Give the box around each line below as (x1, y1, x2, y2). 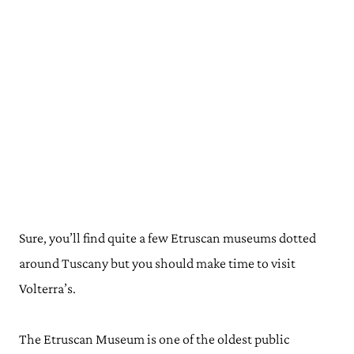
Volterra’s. (19, 280, 78, 296)
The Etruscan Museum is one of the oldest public (19, 330, 289, 347)
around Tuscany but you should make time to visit (19, 254, 296, 271)
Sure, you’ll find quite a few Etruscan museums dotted (19, 229, 316, 246)
